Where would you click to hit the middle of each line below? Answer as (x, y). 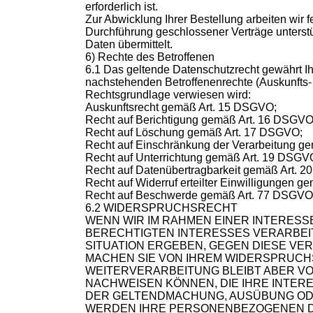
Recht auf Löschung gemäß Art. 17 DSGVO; (194, 133)
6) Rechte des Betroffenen (150, 57)
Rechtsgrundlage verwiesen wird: (168, 95)
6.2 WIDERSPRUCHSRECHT (161, 208)
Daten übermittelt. (129, 45)
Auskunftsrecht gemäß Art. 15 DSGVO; (181, 108)
